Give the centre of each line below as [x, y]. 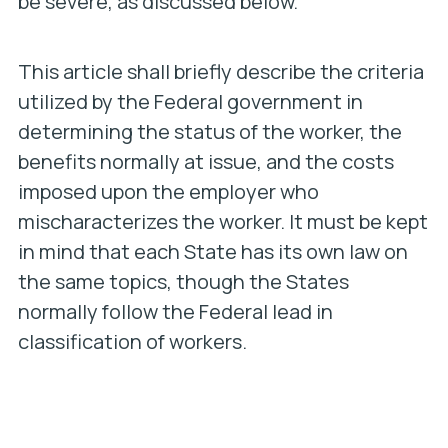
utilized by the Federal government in [190, 101]
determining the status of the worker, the [209, 131]
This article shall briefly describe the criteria [220, 71]
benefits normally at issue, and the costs [205, 161]
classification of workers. [132, 341]
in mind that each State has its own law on [212, 251]
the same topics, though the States [183, 281]
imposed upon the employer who [168, 191]
